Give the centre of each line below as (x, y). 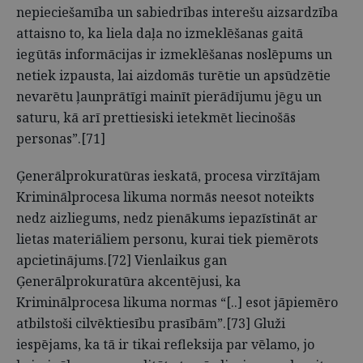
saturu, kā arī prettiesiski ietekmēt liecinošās (156, 117)
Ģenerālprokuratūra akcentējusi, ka (128, 281)
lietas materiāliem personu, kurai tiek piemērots (167, 239)
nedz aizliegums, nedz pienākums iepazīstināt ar (167, 218)
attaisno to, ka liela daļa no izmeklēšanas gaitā (160, 33)
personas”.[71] (61, 139)
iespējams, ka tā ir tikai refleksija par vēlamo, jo (165, 344)
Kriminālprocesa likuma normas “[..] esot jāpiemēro (177, 302)
